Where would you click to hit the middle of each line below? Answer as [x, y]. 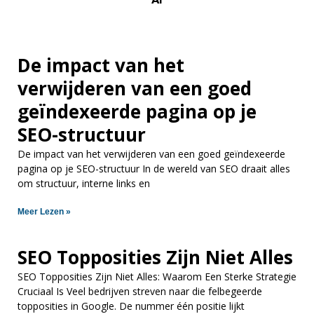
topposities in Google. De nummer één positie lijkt [131, 306]
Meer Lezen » [44, 211]
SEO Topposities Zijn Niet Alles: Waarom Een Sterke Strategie [157, 276]
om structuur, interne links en [84, 183]
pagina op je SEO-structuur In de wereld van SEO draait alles [154, 168]
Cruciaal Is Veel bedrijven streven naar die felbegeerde [140, 291]
